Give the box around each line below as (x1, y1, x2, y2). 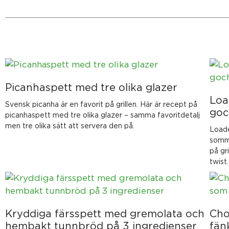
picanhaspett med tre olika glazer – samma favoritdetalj (5, 111, 200, 119)
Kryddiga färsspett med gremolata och (5, 208, 204, 219)
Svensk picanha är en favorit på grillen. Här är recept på (5, 100, 197, 108)
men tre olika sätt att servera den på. (5, 122, 134, 130)
